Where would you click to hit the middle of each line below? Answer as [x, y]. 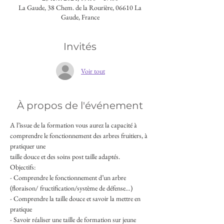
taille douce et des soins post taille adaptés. [65, 156]
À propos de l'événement [80, 105]
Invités [80, 46]
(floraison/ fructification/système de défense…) [71, 188]
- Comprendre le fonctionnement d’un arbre [69, 177]
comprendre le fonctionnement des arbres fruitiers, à [79, 135]
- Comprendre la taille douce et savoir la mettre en [76, 198]
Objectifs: [23, 167]
